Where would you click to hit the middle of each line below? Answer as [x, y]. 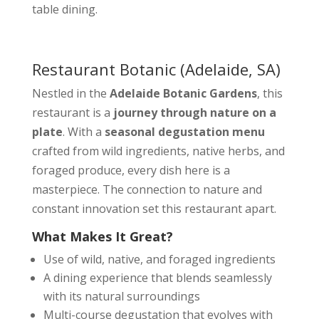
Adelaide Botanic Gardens [183, 93]
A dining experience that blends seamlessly [157, 278]
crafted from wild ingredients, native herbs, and [158, 151]
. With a [83, 132]
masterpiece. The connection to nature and [147, 189]
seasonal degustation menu [184, 132]
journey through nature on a [194, 113]
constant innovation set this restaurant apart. [154, 209]
